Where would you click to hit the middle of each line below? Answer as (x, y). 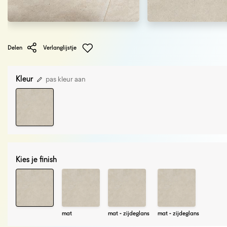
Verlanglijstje (61, 47)
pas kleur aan (65, 79)
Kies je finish (36, 160)
